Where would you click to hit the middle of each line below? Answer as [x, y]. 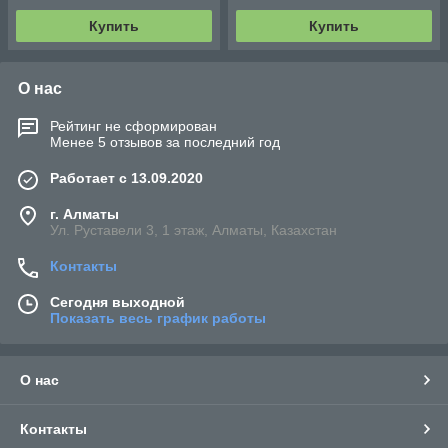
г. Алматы [84, 214]
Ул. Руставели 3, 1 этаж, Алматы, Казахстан [193, 230]
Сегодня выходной [117, 302]
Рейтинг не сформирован [133, 126]
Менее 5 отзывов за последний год [165, 142]
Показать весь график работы [158, 318]
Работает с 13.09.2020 [126, 178]
